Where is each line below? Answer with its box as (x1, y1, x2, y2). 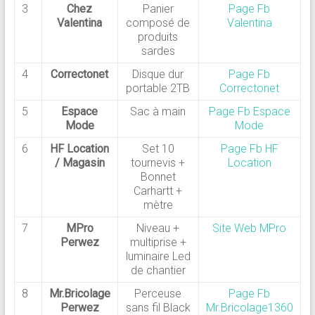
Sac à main (130, 105, 186, 119)
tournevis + (131, 156, 186, 170)
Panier (142, 2, 174, 16)
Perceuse (134, 287, 182, 301)
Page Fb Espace (208, 105, 290, 119)
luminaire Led (125, 250, 191, 264)
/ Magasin (54, 156, 105, 170)
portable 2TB (126, 82, 191, 96)
